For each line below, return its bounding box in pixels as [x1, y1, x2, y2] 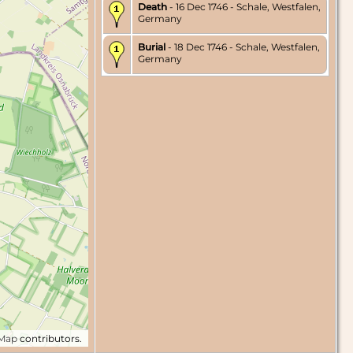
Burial [138, 41, 165, 54]
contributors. [17, 333, 82, 345]
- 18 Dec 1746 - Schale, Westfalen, [165, 41, 320, 54]
